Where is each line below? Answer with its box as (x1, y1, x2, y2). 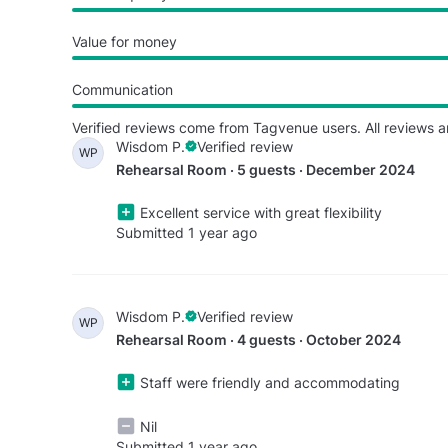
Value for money (72, 32, 177, 50)
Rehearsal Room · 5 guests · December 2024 (116, 160, 415, 178)
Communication (72, 80, 173, 98)
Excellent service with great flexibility (136, 203, 382, 221)
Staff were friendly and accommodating (136, 373, 400, 391)
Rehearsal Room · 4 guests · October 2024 (116, 330, 401, 348)
